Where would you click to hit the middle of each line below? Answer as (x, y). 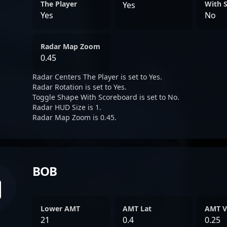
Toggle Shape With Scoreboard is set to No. (106, 97)
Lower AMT (60, 209)
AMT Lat (137, 209)
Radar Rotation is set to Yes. (80, 87)
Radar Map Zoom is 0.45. (74, 117)
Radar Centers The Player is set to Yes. (97, 77)
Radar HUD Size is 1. (67, 107)
